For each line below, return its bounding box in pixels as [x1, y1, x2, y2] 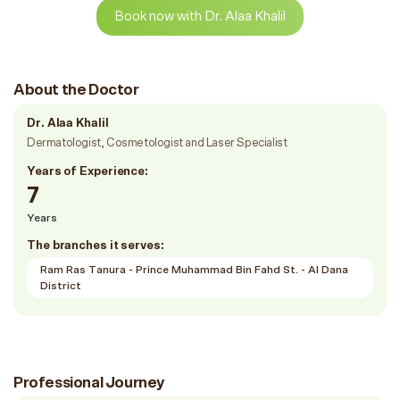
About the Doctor [13, 82, 139, 97]
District [40, 280, 81, 291]
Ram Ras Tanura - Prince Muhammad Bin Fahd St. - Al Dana [40, 264, 348, 275]
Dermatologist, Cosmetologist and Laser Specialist [27, 137, 287, 149]
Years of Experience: [27, 166, 148, 178]
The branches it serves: [27, 240, 164, 252]
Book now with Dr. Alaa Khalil [114, 9, 286, 23]
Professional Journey [13, 375, 164, 390]
